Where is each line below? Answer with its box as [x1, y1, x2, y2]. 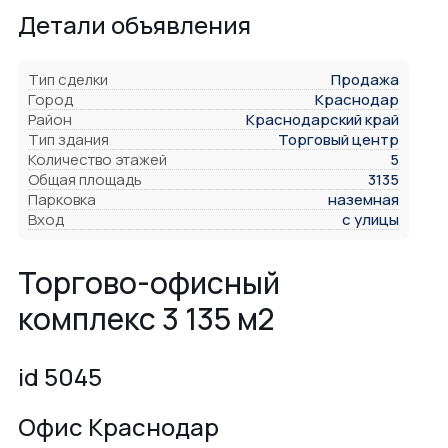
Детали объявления [18, 8, 251, 42]
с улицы [342, 209, 399, 231]
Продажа [331, 69, 399, 91]
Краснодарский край [246, 109, 399, 131]
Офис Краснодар [18, 409, 219, 443]
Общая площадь [28, 169, 142, 191]
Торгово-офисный [18, 262, 280, 304]
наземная [328, 189, 399, 211]
